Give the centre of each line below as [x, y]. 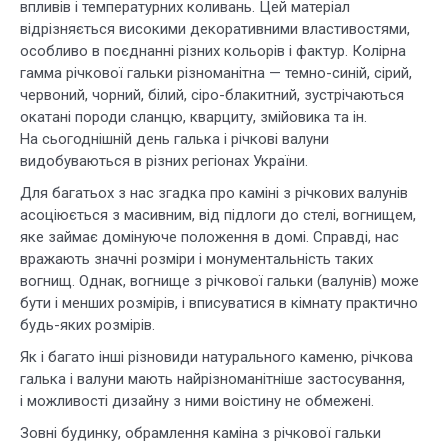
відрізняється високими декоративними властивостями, [215, 29]
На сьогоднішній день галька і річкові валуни [174, 139]
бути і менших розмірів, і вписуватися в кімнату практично [219, 303]
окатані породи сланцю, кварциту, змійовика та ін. [193, 117]
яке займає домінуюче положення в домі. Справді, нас [209, 237]
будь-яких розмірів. [87, 325]
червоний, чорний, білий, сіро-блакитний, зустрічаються [212, 95]
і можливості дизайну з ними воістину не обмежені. [197, 401]
